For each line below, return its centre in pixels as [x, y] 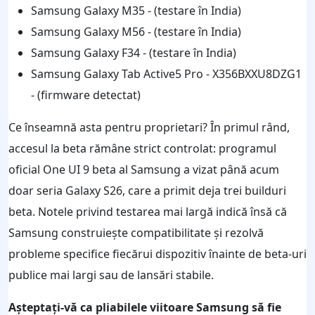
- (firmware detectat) [86, 95]
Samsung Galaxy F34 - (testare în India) [134, 52]
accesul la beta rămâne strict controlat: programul [142, 148]
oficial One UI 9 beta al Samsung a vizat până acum [144, 169]
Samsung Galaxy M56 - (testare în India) [136, 31]
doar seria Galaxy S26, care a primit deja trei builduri [147, 190]
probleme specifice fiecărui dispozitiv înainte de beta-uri [157, 253]
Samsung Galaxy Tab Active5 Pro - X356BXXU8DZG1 [166, 73]
